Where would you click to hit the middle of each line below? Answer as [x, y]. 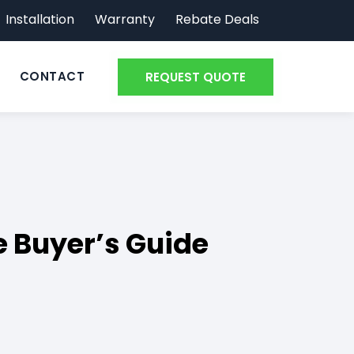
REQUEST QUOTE [196, 77]
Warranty [125, 19]
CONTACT [52, 76]
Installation [40, 19]
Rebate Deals [217, 19]
